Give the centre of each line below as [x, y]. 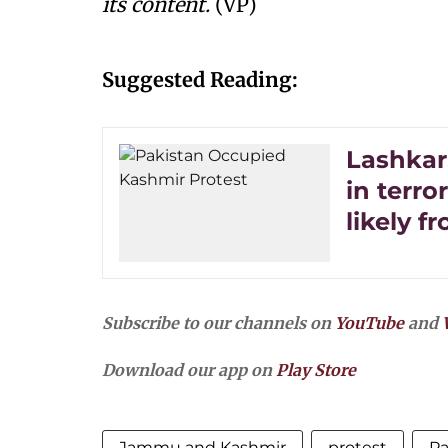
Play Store [316, 370]
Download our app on [189, 370]
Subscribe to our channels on [218, 323]
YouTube [369, 323]
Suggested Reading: [200, 79]
